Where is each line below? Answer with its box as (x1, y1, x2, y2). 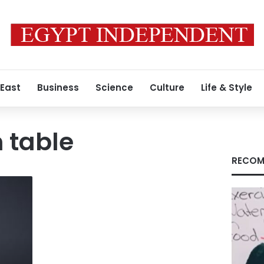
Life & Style (201, 81, 252, 94)
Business (37, 81, 79, 94)
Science (95, 81, 133, 94)
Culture (150, 81, 184, 94)
